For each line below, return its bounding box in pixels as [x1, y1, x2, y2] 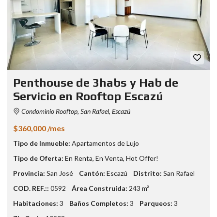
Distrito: [133, 169, 162, 177]
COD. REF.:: [13, 184, 49, 192]
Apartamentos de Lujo [72, 139, 139, 147]
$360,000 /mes [13, 123, 65, 133]
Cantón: [79, 169, 105, 177]
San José [46, 169, 73, 177]
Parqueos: [139, 199, 172, 207]
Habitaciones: [13, 199, 58, 207]
